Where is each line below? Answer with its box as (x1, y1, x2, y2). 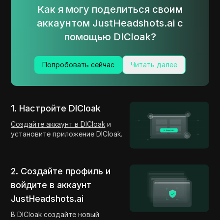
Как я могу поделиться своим (37, 3, 183, 16)
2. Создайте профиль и (11, 166, 111, 177)
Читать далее (131, 60, 177, 69)
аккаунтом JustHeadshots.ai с (37, 17, 183, 29)
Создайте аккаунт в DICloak (11, 120, 106, 129)
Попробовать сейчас (42, 60, 114, 69)
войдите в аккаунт (11, 180, 92, 191)
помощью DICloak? (64, 31, 156, 43)
